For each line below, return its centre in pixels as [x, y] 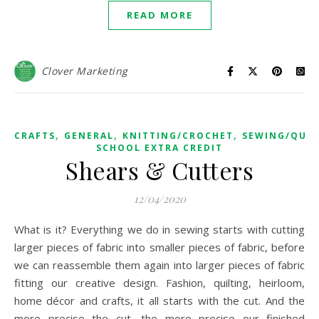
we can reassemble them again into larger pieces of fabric [159, 265]
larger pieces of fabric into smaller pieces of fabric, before [159, 247]
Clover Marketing [84, 71]
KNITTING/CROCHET [178, 136]
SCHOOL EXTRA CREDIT [159, 148]
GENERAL [89, 136]
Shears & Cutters [159, 170]
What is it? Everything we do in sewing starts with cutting [19, 229]
